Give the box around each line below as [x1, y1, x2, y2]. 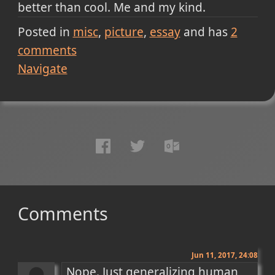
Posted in [17, 24, 70, 41]
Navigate [17, 61, 68, 77]
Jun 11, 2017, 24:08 [191, 250, 258, 260]
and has [180, 24, 231, 41]
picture [104, 24, 144, 41]
